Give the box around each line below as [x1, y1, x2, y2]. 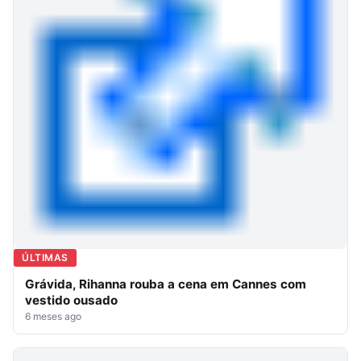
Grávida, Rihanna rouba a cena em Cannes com [25, 276, 306, 292]
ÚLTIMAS [22, 251, 68, 263]
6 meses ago [25, 309, 81, 322]
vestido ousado [25, 292, 118, 308]
